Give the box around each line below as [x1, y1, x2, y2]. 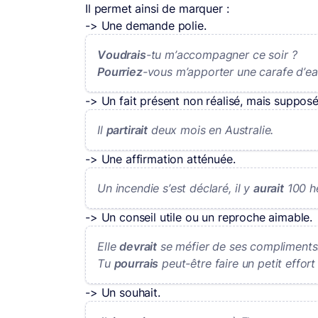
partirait [106, 123, 148, 137]
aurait [253, 181, 284, 195]
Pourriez [97, 65, 143, 79]
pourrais [114, 256, 159, 270]
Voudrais [97, 48, 146, 62]
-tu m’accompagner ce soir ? [146, 48, 297, 62]
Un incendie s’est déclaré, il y [97, 181, 253, 195]
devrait [119, 239, 158, 253]
